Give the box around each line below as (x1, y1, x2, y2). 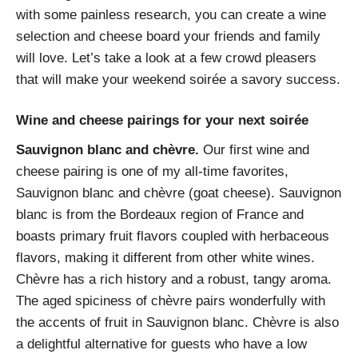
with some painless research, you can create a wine (16, 6, 326, 22)
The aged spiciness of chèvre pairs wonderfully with (16, 292, 325, 308)
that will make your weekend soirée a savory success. (16, 71, 340, 87)
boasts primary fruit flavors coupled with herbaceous (16, 228, 329, 244)
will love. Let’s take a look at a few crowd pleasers (16, 50, 316, 66)
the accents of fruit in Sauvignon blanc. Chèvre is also (16, 314, 339, 330)
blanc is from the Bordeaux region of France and (16, 206, 304, 222)
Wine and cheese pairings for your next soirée (16, 112, 308, 128)
